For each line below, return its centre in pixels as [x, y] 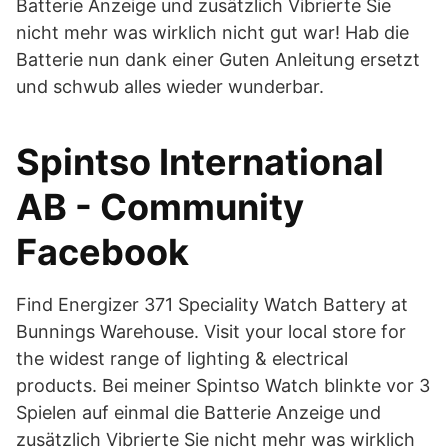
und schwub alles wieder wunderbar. [170, 86]
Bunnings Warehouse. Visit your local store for [211, 331]
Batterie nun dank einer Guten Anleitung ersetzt [218, 59]
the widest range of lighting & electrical [182, 358]
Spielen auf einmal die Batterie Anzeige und [198, 412]
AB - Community [160, 207]
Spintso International [200, 162]
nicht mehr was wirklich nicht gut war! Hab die [212, 32]
